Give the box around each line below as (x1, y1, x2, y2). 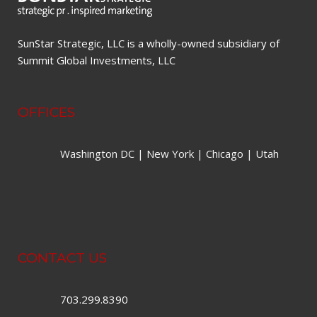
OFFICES (18, 103, 75, 120)
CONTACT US (18, 249, 107, 266)
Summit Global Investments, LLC (18, 52, 175, 67)
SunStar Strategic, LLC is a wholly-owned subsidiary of (18, 35, 279, 50)
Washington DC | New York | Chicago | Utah (60, 146, 279, 161)
